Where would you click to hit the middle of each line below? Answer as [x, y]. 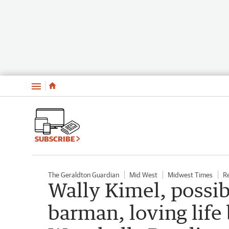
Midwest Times [190, 175]
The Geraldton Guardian [84, 175]
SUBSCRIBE [55, 139]
